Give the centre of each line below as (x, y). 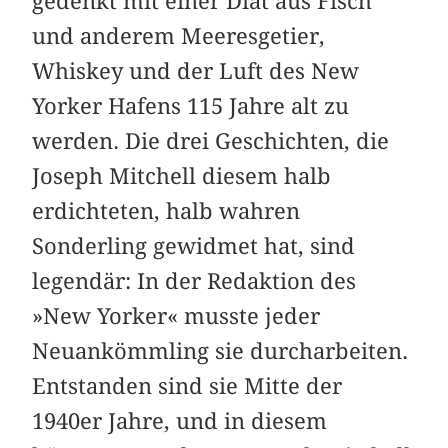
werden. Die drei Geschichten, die (211, 140)
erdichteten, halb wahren (166, 210)
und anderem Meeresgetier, (179, 35)
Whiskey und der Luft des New (196, 70)
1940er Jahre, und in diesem (180, 420)
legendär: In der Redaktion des (194, 280)
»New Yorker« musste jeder (176, 315)
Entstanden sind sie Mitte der (187, 385)
